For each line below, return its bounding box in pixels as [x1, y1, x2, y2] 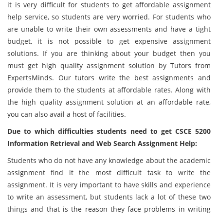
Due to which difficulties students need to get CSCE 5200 [7, 127, 211, 136]
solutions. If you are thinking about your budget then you [7, 49, 211, 58]
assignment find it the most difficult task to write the [7, 168, 211, 177]
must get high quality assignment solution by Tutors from [7, 61, 211, 70]
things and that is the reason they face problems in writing [7, 204, 211, 214]
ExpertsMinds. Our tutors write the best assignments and [7, 73, 211, 82]
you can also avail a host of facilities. [7, 109, 126, 119]
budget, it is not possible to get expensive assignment [7, 36, 211, 46]
